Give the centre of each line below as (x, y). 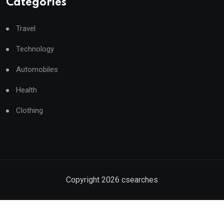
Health (26, 90)
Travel (26, 28)
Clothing (29, 110)
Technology (35, 49)
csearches (139, 180)
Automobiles (37, 69)
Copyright (84, 180)
